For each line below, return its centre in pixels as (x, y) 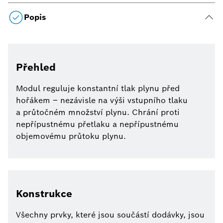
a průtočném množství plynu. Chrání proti (98, 112)
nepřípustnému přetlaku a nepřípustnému (97, 124)
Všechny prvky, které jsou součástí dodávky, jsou (110, 215)
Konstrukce (44, 194)
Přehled (36, 67)
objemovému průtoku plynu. (71, 136)
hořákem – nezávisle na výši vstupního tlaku (102, 101)
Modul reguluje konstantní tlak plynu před (98, 89)
